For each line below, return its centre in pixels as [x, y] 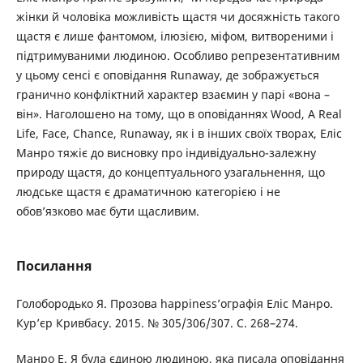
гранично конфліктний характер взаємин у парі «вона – [173, 95]
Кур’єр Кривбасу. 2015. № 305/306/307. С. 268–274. [157, 323]
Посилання [53, 266]
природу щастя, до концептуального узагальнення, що [170, 173]
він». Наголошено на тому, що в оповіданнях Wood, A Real [179, 114]
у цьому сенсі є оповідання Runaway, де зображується [167, 75]
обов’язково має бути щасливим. [107, 211]
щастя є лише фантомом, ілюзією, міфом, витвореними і [175, 36]
